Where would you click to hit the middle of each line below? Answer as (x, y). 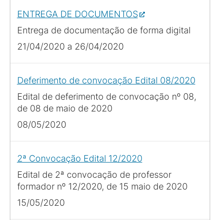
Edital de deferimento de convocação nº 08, (107, 96)
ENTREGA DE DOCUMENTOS (77, 14)
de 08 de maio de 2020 (65, 108)
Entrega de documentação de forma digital (104, 30)
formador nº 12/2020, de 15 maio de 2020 (102, 186)
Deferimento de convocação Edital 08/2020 (106, 80)
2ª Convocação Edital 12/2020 (80, 158)
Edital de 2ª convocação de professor (94, 174)
